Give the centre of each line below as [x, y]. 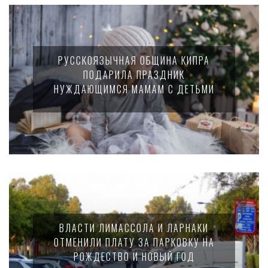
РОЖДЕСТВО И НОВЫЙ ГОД [134, 257]
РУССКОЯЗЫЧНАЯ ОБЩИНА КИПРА [134, 60]
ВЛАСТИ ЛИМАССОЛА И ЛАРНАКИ [134, 228]
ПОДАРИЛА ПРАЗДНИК [134, 75]
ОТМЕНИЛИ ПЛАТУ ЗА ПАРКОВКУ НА [134, 242]
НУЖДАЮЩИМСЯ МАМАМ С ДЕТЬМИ [134, 89]
